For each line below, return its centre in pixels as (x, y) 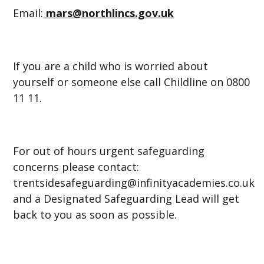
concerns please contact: (76, 166)
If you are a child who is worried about (111, 66)
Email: (28, 13)
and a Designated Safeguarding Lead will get (126, 198)
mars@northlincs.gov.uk (109, 13)
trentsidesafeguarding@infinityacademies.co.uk (134, 182)
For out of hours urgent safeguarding (109, 151)
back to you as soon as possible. (95, 214)
